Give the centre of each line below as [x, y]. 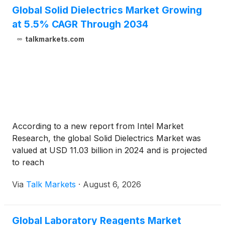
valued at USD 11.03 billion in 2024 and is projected [109, 150]
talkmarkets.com [54, 39]
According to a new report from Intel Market [98, 126]
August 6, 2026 [112, 185]
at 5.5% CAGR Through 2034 [80, 24]
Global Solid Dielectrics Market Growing [107, 10]
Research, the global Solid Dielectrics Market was [106, 138]
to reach [28, 162]
